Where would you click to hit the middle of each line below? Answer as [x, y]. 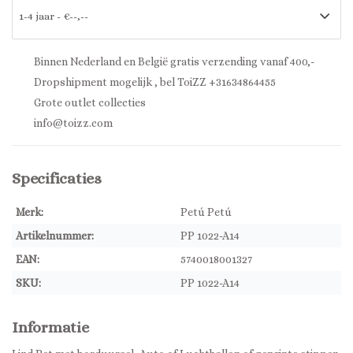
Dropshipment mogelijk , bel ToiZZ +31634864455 [154, 82]
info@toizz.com [73, 123]
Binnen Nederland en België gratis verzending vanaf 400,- [173, 61]
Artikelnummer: [55, 236]
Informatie [50, 327]
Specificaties [57, 178]
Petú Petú [206, 212]
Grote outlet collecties [89, 102]
